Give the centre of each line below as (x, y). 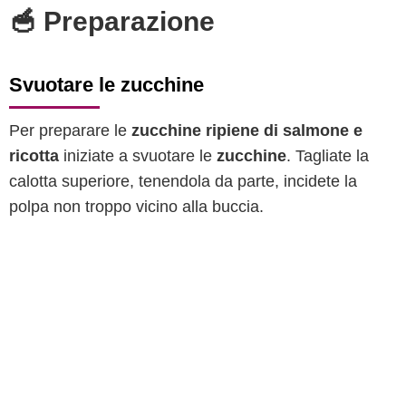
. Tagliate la (328, 156)
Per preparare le (70, 130)
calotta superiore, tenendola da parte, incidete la (183, 181)
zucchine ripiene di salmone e (247, 130)
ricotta (34, 156)
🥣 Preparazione (112, 21)
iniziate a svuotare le (138, 156)
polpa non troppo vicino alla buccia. (136, 207)
